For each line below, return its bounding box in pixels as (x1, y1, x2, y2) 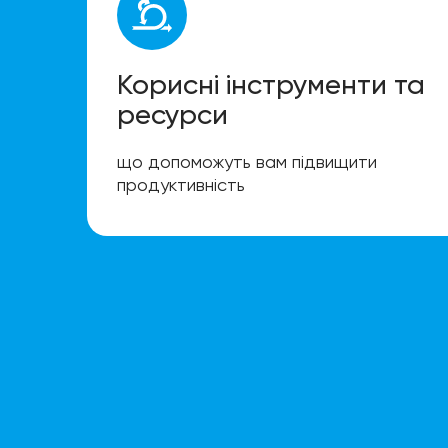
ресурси (117, 98, 228, 132)
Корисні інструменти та (117, 68, 425, 102)
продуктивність (117, 174, 245, 196)
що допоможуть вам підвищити (117, 151, 377, 173)
